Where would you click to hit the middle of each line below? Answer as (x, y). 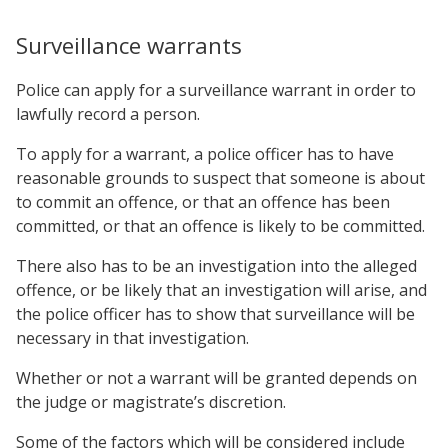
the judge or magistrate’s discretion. (151, 401)
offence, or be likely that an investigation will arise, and (221, 289)
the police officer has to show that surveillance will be (215, 313)
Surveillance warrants (129, 45)
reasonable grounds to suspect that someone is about (220, 177)
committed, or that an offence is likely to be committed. (220, 225)
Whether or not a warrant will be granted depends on (216, 377)
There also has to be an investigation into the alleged (216, 265)
